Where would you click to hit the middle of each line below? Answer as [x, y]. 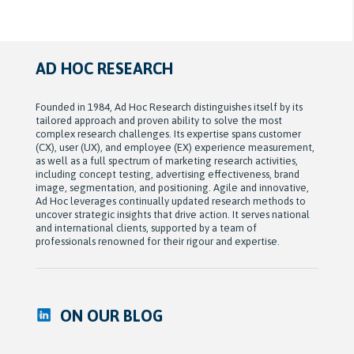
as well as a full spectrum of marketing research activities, [166, 160]
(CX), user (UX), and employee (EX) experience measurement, [175, 147]
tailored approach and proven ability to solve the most [158, 120]
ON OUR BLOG [111, 315]
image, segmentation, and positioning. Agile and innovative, [172, 187]
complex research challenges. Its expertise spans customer [168, 134]
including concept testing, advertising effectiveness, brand [167, 174]
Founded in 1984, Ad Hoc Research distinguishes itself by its [169, 107]
